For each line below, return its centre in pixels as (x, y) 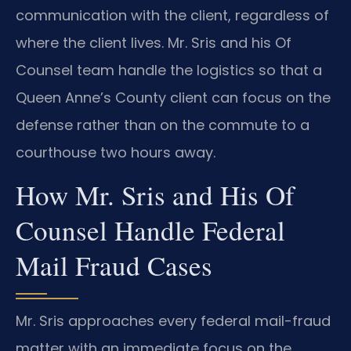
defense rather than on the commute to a (163, 125)
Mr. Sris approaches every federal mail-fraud (173, 321)
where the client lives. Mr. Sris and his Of (154, 42)
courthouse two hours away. (116, 152)
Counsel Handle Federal (150, 230)
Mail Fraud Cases (114, 266)
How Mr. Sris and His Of (155, 195)
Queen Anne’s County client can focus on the (173, 97)
